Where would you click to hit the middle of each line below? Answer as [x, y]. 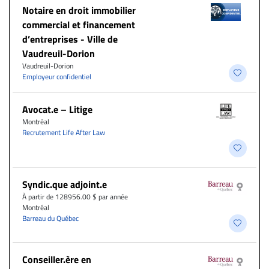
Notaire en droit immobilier [79, 10]
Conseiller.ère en [57, 259]
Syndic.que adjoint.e [65, 184]
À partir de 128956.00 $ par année [75, 196]
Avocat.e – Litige [57, 109]
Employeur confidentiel [57, 76]
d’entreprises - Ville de [70, 39]
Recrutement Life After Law [64, 132]
